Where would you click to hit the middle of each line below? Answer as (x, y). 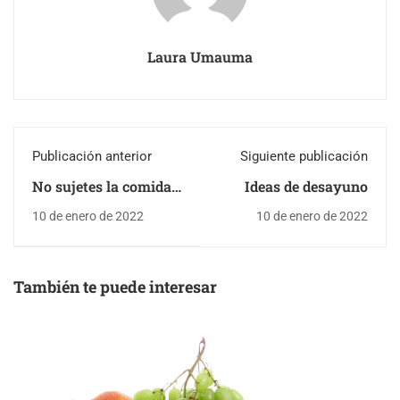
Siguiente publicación (304, 156)
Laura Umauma (200, 56)
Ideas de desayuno (306, 186)
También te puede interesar (115, 286)
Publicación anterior (92, 156)
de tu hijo (63, 205)
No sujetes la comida (102, 186)
